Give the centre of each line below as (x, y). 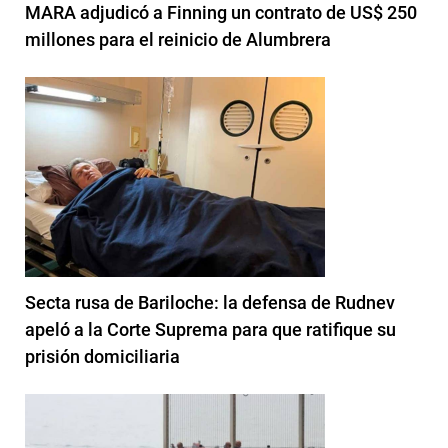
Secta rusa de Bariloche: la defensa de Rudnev (210, 302)
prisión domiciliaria (102, 356)
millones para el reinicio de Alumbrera (178, 39)
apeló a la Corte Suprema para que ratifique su (210, 329)
